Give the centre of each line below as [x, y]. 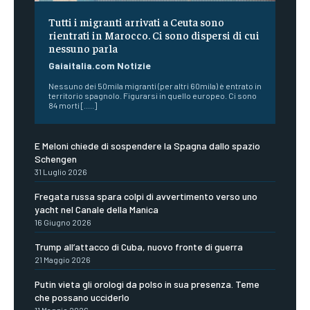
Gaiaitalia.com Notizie [100, 65]
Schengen [56, 158]
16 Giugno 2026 [63, 222]
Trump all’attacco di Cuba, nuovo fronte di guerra [139, 246]
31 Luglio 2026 [61, 171]
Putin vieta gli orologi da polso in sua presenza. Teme [147, 284]
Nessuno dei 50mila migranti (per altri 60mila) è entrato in [155, 85]
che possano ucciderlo [82, 297]
